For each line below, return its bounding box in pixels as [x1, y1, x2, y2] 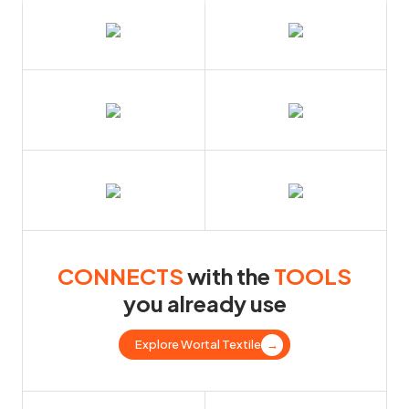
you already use [122, 289, 287, 318]
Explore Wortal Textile [135, 337, 261, 352]
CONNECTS [58, 262, 184, 290]
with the [184, 262, 274, 290]
